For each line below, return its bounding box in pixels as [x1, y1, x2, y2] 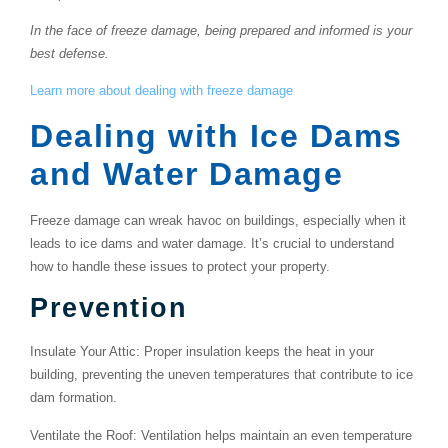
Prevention [30, 292, 187, 324]
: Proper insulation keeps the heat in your [136, 344, 374, 360]
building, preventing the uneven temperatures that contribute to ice [30, 367, 413, 383]
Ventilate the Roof [30, 427, 133, 443]
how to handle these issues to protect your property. [30, 258, 330, 274]
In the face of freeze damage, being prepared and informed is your [30, 22, 412, 38]
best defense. [30, 45, 109, 61]
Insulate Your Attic [30, 344, 136, 360]
